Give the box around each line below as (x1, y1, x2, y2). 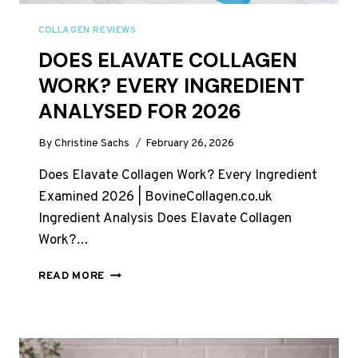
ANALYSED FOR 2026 (38, 97, 241, 125)
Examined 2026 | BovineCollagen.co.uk (38, 189, 272, 207)
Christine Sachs (54, 137, 130, 151)
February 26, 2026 (145, 137, 235, 151)
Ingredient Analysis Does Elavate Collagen (38, 210, 292, 229)
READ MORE (38, 269, 105, 284)
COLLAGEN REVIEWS (38, 23, 137, 37)
